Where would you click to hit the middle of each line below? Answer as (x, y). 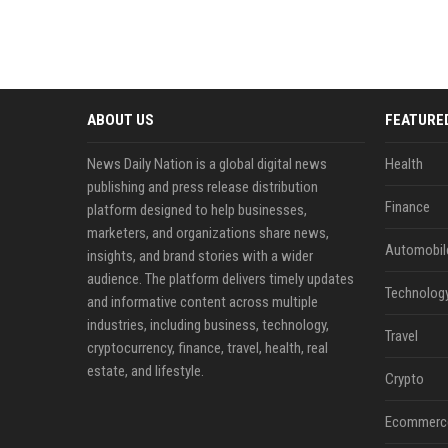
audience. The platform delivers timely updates (220, 279)
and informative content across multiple (202, 302)
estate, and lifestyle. (145, 371)
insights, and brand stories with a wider (200, 256)
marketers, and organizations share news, (208, 233)
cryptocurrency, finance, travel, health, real (207, 348)
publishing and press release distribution (202, 187)
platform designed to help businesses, (197, 210)
